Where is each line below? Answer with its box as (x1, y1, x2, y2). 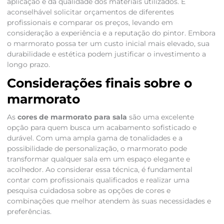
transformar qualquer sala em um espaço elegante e (6, 155, 190, 163)
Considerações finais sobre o (6, 75, 192, 91)
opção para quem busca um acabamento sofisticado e (6, 123, 196, 132)
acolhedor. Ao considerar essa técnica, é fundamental (6, 165, 192, 174)
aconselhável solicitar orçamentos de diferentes (6, 8, 174, 16)
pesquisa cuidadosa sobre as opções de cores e (6, 186, 170, 195)
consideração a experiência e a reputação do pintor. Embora (6, 29, 215, 37)
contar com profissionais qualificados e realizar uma (6, 176, 189, 184)
